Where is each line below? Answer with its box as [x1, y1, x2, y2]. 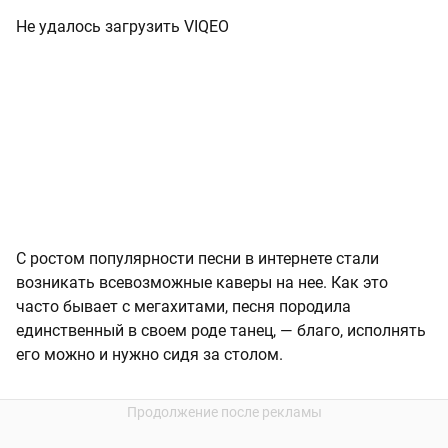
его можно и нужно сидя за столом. [16, 345, 283, 365]
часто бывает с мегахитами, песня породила [16, 297, 351, 317]
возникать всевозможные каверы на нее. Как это [16, 273, 388, 293]
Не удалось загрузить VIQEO [16, 17, 229, 37]
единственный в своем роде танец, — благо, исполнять [16, 321, 426, 341]
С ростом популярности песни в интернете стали [16, 249, 379, 269]
